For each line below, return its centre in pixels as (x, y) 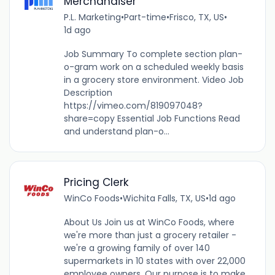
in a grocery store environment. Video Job (153, 80)
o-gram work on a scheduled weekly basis (153, 67)
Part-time (145, 17)
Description (88, 93)
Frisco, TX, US (196, 17)
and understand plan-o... (116, 132)
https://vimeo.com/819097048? (133, 106)
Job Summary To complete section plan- (153, 54)
